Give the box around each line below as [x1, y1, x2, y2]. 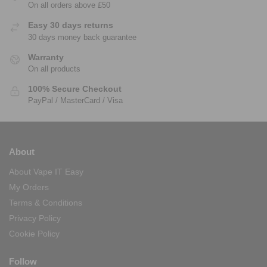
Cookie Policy [9, 229, 60, 239]
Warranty [28, 52, 64, 62]
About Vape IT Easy [9, 167, 83, 177]
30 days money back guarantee [28, 32, 136, 42]
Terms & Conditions [9, 198, 82, 208]
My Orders [9, 182, 49, 193]
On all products [28, 64, 80, 73]
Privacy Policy [9, 213, 61, 223]
